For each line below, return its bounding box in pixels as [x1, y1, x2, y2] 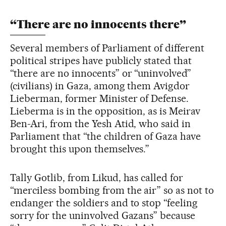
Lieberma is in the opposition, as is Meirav [10, 104, 201, 117]
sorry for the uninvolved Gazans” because [10, 209, 196, 221]
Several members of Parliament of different [10, 41, 205, 54]
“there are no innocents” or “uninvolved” [10, 67, 192, 79]
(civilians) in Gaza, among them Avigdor [10, 79, 190, 92]
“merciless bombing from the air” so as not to [10, 184, 214, 196]
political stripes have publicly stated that [10, 54, 192, 67]
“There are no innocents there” [10, 17, 186, 31]
